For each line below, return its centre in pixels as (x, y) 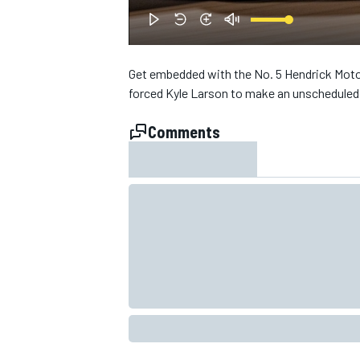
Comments (184, 132)
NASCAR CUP (159, 35)
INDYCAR (149, 337)
